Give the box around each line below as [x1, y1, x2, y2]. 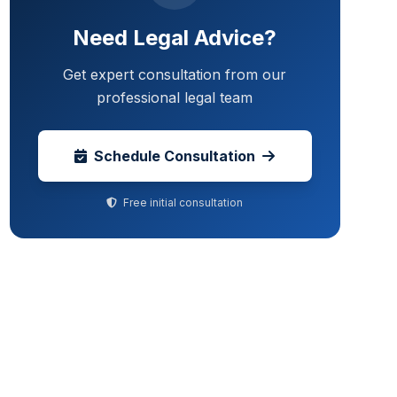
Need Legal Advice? [73, 25, 277, 51]
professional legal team [97, 89, 253, 106]
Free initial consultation [121, 196, 244, 209]
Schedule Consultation [94, 147, 256, 165]
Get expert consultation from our [63, 66, 287, 83]
